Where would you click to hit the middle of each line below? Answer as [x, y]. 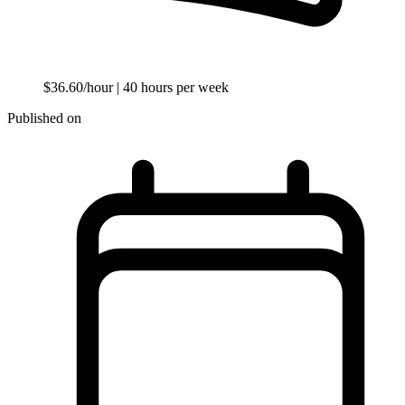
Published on [44, 118]
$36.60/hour [80, 87]
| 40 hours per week [173, 87]
